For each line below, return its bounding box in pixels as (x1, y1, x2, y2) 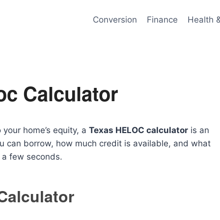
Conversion (92, 14, 137, 25)
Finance (146, 14, 178, 25)
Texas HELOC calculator (89, 125, 188, 135)
